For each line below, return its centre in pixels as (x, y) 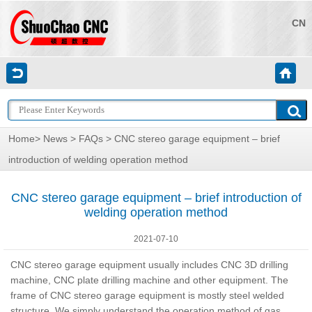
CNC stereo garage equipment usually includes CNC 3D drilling (149, 264)
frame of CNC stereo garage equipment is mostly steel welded (147, 295)
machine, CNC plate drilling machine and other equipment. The (149, 280)
